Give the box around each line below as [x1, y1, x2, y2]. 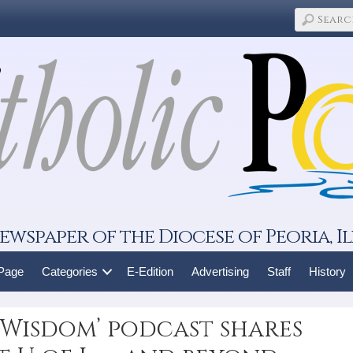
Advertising [191, 265, 249, 278]
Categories [41, 265, 98, 278]
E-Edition [126, 265, 173, 278]
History [308, 265, 346, 278]
